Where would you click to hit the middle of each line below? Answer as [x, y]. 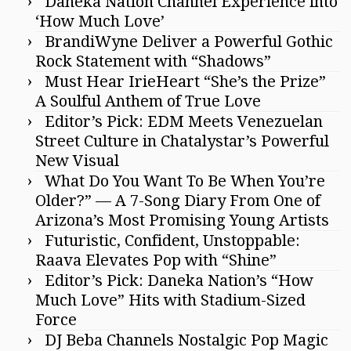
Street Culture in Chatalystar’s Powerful [182, 141]
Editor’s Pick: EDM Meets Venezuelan [184, 121]
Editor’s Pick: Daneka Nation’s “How [179, 280]
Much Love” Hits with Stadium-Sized [170, 300]
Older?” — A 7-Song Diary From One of [178, 200]
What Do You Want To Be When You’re [185, 181]
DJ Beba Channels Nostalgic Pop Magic [186, 340]
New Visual [77, 160]
